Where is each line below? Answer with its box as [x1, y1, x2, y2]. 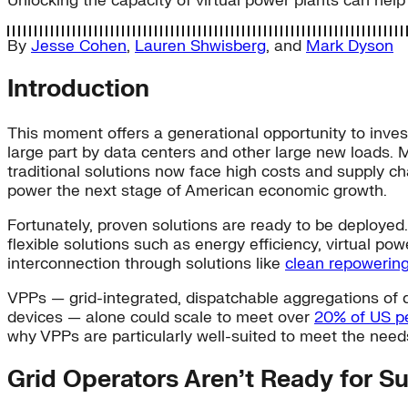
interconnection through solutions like [7, 253, 285, 273]
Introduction [7, 75, 149, 105]
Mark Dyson [306, 36, 393, 56]
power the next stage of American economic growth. [7, 180, 387, 200]
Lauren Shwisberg [135, 36, 266, 56]
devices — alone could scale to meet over [7, 307, 314, 327]
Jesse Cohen [31, 36, 127, 56]
